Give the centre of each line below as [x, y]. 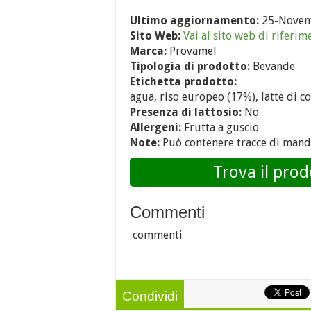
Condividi [150, 296]
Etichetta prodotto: [183, 82]
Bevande [272, 66]
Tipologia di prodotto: [190, 66]
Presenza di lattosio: [186, 112]
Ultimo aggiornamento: [196, 20]
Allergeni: [155, 127]
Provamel [192, 51]
